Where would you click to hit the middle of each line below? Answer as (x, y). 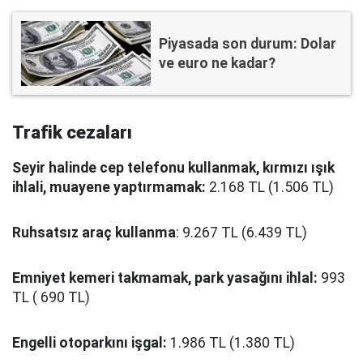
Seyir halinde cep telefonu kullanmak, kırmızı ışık (173, 168)
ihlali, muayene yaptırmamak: (109, 187)
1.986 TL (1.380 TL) (231, 343)
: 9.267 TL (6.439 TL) (241, 233)
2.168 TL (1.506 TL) (270, 187)
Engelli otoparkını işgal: (90, 343)
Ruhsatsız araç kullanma (94, 233)
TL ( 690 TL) (51, 297)
